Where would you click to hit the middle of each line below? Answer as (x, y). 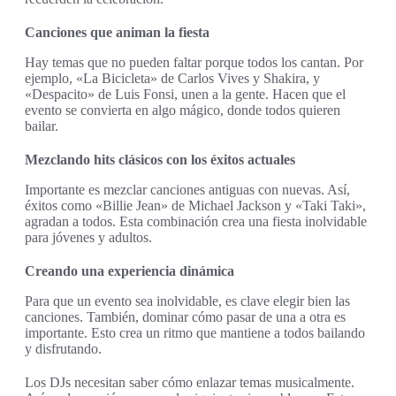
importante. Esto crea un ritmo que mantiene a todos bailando (195, 333)
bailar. (42, 126)
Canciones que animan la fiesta (117, 33)
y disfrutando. (63, 349)
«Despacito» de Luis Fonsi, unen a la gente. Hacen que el (185, 95)
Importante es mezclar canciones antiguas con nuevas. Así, (187, 190)
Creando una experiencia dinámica (129, 271)
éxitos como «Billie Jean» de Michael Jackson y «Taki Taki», (195, 206)
